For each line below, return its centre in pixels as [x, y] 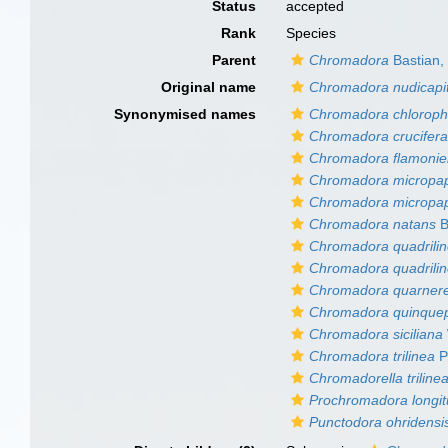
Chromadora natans [373, 224]
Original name [209, 87]
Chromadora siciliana [376, 334]
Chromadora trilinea [372, 356]
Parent [234, 60]
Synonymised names [185, 114]
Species [311, 33]
